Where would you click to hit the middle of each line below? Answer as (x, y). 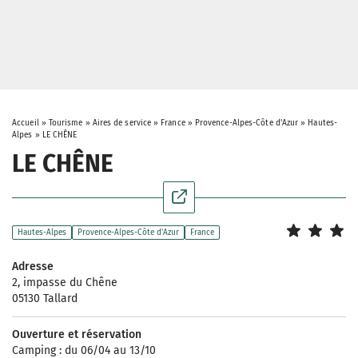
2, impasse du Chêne (65, 282)
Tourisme (66, 123)
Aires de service (122, 123)
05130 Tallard (45, 298)
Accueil (26, 123)
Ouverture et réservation (77, 334)
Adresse (33, 267)
